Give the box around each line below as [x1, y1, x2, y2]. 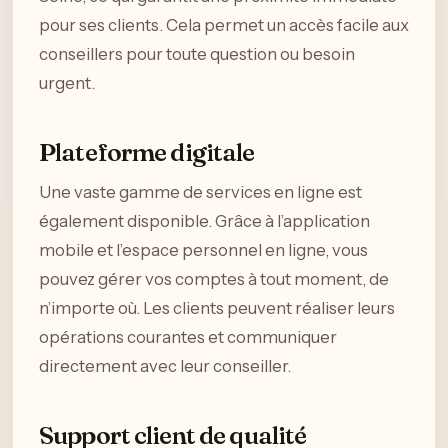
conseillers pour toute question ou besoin [39, 44, 355, 65]
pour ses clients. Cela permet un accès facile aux [39, 15, 409, 36]
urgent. [39, 73, 95, 94]
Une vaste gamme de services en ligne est [39, 181, 362, 202]
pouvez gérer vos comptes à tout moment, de [39, 268, 389, 289]
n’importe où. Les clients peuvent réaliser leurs [39, 297, 395, 318]
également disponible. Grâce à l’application [39, 210, 370, 231]
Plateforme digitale [39, 137, 255, 168]
